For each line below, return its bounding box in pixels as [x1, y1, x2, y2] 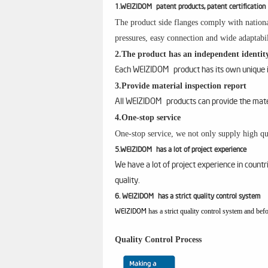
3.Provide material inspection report [115, 81, 246, 90]
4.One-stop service [115, 113, 181, 122]
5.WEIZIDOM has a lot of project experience [115, 147, 246, 154]
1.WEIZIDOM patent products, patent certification [115, 4, 266, 11]
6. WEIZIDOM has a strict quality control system [115, 193, 260, 200]
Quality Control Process [115, 235, 202, 244]
